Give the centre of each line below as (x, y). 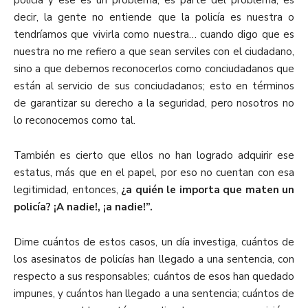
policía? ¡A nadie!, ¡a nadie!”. (83, 207)
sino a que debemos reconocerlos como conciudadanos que (154, 69)
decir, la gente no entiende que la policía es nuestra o (154, 18)
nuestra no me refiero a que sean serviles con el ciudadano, (154, 52)
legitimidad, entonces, (67, 190)
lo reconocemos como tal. (75, 121)
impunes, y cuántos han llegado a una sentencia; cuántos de (154, 294)
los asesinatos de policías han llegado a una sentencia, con (154, 260)
